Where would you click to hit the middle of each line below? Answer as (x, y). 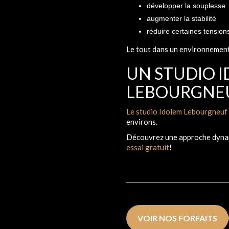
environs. (142, 121)
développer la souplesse (186, 5)
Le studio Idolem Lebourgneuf (177, 111)
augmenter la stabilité (181, 18)
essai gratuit (148, 147)
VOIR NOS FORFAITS (177, 218)
